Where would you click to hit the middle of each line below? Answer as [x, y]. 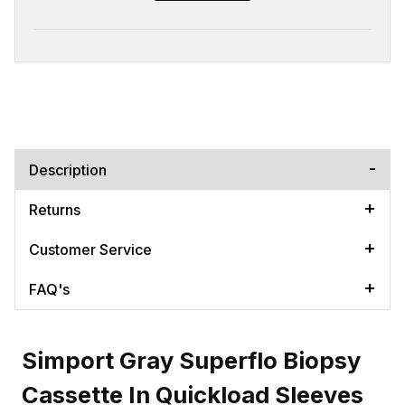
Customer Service [90, 249]
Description [68, 170]
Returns [55, 209]
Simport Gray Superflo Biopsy [191, 360]
